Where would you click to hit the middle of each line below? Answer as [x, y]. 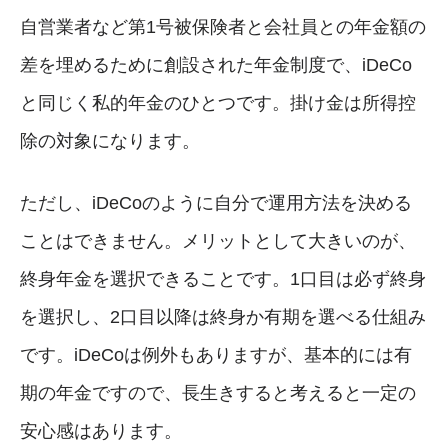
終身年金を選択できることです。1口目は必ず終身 [223, 278]
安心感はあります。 [101, 430]
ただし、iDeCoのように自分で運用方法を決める [216, 202]
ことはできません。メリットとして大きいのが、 [218, 240]
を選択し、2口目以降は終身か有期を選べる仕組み [223, 316]
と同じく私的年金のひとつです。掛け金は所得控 [218, 102]
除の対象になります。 [110, 140]
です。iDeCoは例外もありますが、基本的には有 [216, 354]
